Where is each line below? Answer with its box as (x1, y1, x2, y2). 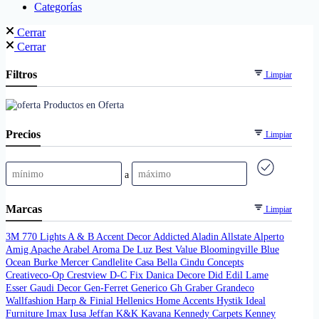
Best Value (155, 244, 200, 256)
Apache (31, 244, 63, 256)
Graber (185, 282, 216, 294)
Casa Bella (135, 256, 180, 268)
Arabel (63, 244, 92, 256)
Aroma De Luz (92, 244, 155, 256)
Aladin (192, 231, 221, 243)
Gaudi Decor (30, 282, 84, 294)
